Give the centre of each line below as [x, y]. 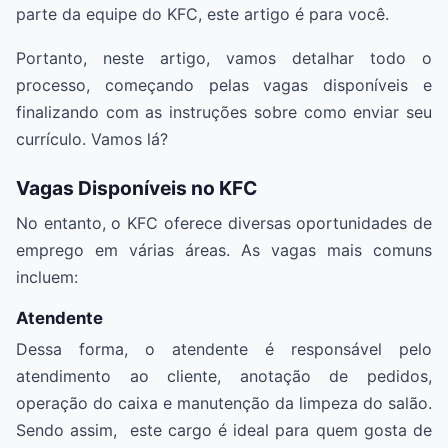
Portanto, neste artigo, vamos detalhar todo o [224, 58]
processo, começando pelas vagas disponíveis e [224, 85]
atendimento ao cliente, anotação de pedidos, [224, 376]
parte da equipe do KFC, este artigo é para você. [202, 13]
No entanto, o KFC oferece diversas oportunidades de [224, 222]
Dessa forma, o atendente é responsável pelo [224, 349]
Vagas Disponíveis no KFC [136, 188]
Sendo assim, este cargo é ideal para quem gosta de [224, 430]
